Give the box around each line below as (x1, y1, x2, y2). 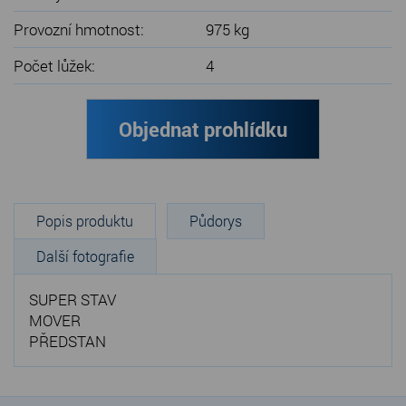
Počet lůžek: (14, 54, 95, 76)
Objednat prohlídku (119, 115, 287, 142)
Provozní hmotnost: (14, 18, 144, 40)
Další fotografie (36, 246, 134, 266)
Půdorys (189, 210, 242, 230)
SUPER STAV (29, 288, 116, 310)
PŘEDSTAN (29, 330, 106, 352)
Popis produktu (36, 210, 133, 230)
